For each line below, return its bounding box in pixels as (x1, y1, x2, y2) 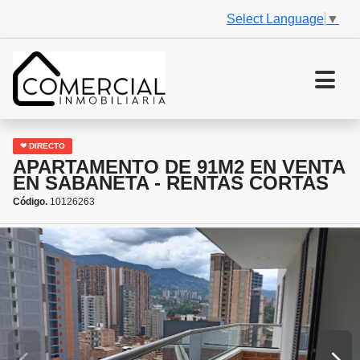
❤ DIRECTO (20, 141, 65, 151)
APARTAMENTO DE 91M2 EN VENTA (13, 156, 345, 178)
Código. (13, 196, 47, 208)
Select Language (227, 11, 324, 26)
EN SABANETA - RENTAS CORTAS (13, 172, 329, 194)
